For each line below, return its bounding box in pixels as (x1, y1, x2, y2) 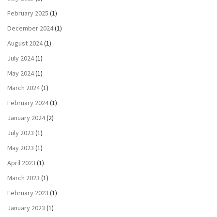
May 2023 (7, 143, 34, 153)
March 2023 (7, 173, 40, 182)
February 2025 (7, 8, 48, 17)
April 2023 (7, 158, 35, 167)
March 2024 (7, 83, 40, 93)
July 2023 (7, 128, 34, 138)
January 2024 (7, 113, 45, 123)
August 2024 (7, 38, 43, 47)
